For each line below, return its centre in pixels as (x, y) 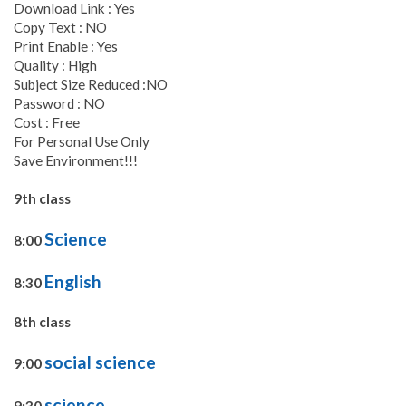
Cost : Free (47, 123)
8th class (42, 322)
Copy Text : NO (60, 28)
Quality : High (55, 66)
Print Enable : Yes (66, 47)
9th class (42, 199)
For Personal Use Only (82, 142)
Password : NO (59, 104)
